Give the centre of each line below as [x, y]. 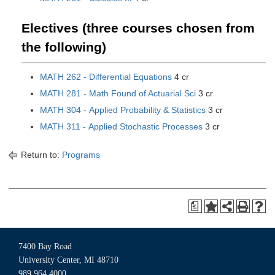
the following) [64, 47]
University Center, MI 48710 [68, 260]
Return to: [40, 155]
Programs [81, 155]
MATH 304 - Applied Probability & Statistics [123, 110]
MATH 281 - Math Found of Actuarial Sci [118, 93]
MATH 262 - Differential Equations [106, 77]
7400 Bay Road [45, 246]
